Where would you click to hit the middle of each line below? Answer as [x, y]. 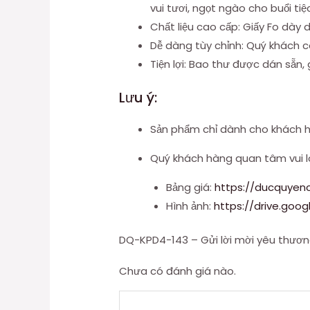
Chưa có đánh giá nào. [178, 271]
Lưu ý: [138, 97]
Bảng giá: [190, 187]
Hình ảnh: [190, 206]
